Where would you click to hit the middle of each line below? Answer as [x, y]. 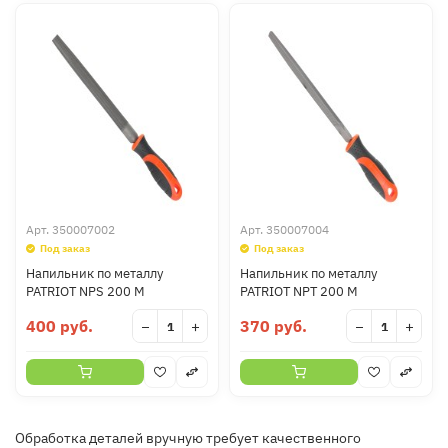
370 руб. [273, 326]
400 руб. [59, 326]
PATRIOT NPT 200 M [299, 291]
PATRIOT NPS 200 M [85, 291]
